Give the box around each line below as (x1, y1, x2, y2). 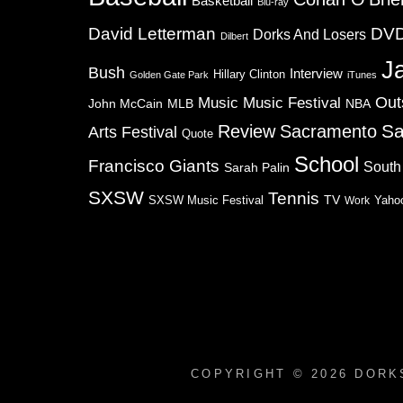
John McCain (88, 97, 163, 111)
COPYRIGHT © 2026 (191, 367, 355, 381)
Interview (290, 66, 343, 81)
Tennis (268, 189, 319, 208)
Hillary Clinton (213, 68, 285, 81)
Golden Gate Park (130, 69, 209, 80)
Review (218, 121, 275, 141)
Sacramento (280, 121, 377, 141)
